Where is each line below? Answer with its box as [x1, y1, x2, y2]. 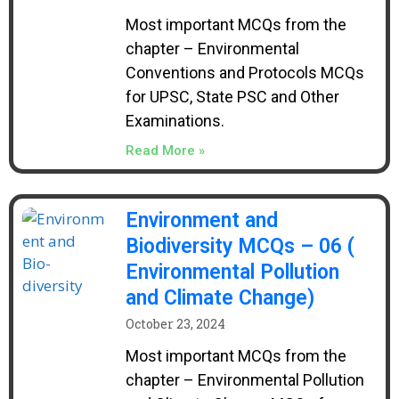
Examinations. [125, 111, 224, 130]
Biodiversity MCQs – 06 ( [125, 234, 354, 258]
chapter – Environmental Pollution [125, 370, 364, 389]
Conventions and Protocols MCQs [125, 63, 364, 82]
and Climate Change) [125, 286, 314, 310]
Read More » [125, 142, 205, 159]
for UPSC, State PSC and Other [125, 87, 339, 106]
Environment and [125, 208, 278, 232]
